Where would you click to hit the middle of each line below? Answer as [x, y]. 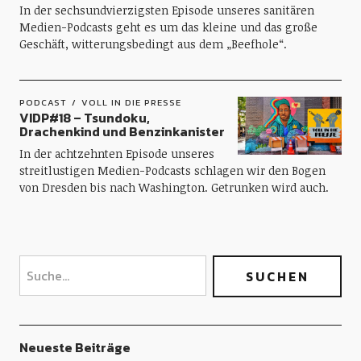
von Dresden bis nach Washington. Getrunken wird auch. [174, 187]
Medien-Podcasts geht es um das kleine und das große [168, 27]
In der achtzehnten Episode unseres [116, 154]
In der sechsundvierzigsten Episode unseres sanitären [166, 10]
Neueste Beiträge [75, 347]
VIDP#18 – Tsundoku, [84, 118]
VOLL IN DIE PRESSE [131, 102]
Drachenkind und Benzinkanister [122, 131]
